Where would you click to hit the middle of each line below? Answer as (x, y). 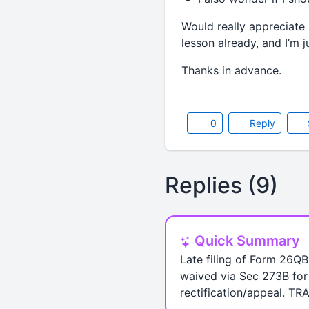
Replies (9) (221, 185)
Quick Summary (245, 241)
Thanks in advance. (231, 70)
